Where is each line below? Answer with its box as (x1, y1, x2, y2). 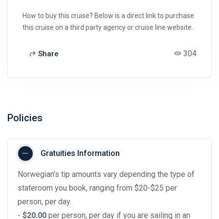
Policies (7, 111, 43, 124)
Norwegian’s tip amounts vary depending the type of (18, 169, 195, 179)
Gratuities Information (41, 148, 120, 158)
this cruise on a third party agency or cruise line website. (22, 23, 193, 31)
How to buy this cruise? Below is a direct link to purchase (22, 11, 194, 20)
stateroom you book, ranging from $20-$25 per (18, 183, 177, 193)
